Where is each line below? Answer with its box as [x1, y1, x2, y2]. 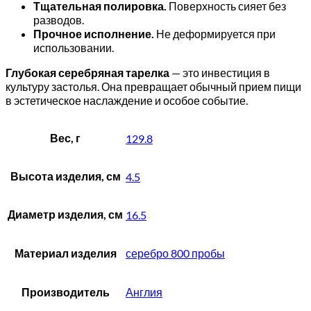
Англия [126, 285, 162, 299]
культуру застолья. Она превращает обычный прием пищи [6, 79, 301, 93]
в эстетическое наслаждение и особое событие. [6, 93, 248, 107]
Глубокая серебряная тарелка [6, 65, 169, 79]
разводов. [33, 12, 84, 26]
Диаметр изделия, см [8, 207, 123, 221]
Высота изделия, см [10, 169, 121, 183]
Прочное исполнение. [33, 26, 154, 40]
